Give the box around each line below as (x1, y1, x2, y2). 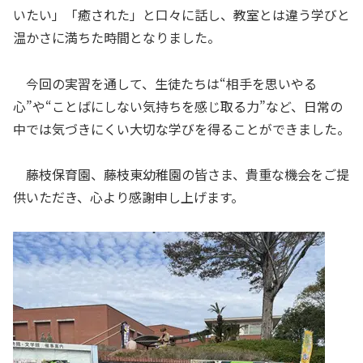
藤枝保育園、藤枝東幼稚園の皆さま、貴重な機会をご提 (13, 164, 349, 185)
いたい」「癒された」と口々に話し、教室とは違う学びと (13, 4, 350, 24)
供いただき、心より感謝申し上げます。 (13, 187, 244, 207)
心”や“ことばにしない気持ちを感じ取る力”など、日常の (13, 96, 343, 116)
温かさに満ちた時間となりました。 (13, 27, 220, 47)
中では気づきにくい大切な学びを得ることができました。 (13, 118, 350, 139)
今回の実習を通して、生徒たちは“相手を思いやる (13, 73, 317, 93)
